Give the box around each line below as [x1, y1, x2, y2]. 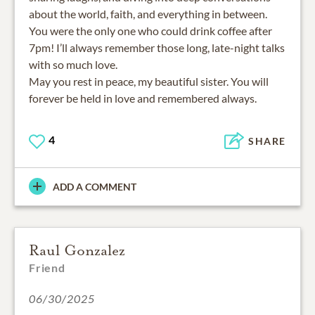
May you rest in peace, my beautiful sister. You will [29, 74, 269, 88]
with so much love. [29, 57, 117, 71]
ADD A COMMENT [53, 180, 136, 193]
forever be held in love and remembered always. [29, 91, 257, 105]
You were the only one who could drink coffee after [29, 23, 272, 37]
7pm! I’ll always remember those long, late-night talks [29, 40, 285, 54]
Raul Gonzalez [29, 240, 125, 259]
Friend [29, 260, 65, 274]
